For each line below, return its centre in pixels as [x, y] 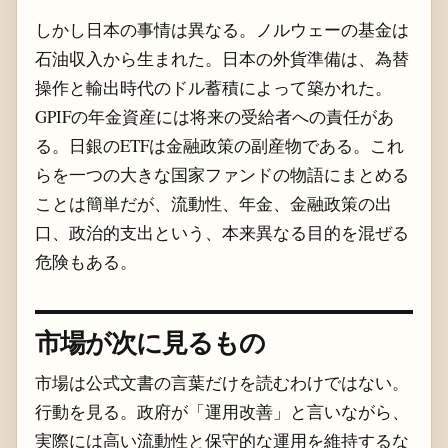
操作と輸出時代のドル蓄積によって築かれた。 [213, 88]
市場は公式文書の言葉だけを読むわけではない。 [221, 382]
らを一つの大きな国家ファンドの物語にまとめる [221, 175]
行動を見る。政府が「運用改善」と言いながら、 [221, 411]
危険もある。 [85, 262]
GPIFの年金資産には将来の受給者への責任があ [214, 117]
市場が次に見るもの [150, 341]
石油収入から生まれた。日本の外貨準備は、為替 [221, 59]
